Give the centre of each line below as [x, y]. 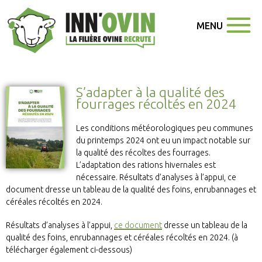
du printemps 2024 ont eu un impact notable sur [163, 140]
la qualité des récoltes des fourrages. [143, 152]
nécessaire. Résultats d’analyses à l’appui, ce [156, 177]
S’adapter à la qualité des [150, 92]
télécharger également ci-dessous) [69, 250]
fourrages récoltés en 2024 [156, 104]
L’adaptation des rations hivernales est [146, 165]
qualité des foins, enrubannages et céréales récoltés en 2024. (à [122, 238]
